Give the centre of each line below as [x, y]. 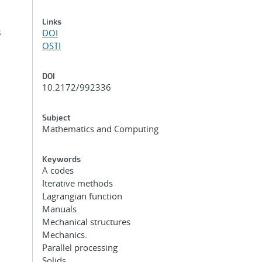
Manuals [59, 209]
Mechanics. [65, 235]
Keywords [61, 159]
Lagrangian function [82, 196]
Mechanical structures [86, 222]
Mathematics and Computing [100, 129]
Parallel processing [80, 247]
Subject [56, 117]
